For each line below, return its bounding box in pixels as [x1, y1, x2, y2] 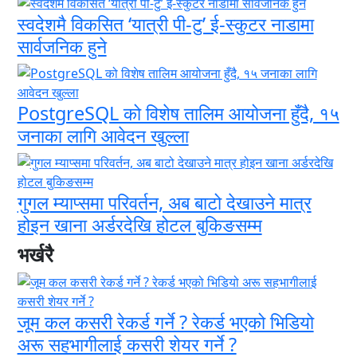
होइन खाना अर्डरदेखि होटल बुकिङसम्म [17, 211, 262, 237]
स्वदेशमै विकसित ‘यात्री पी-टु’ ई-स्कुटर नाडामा [17, 10, 314, 37]
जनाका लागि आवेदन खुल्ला [17, 122, 189, 148]
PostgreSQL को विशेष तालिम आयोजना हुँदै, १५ [17, 100, 339, 126]
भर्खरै [17, 240, 53, 268]
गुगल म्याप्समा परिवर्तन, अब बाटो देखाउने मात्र [17, 189, 312, 215]
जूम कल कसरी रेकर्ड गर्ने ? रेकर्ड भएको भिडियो [17, 308, 314, 335]
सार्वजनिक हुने [17, 33, 107, 59]
